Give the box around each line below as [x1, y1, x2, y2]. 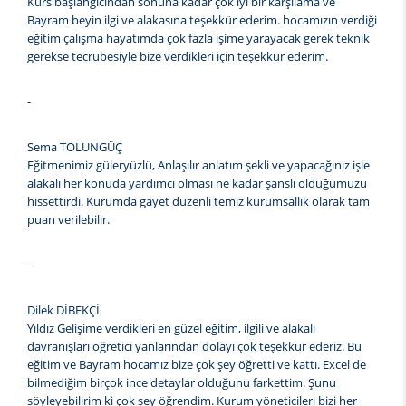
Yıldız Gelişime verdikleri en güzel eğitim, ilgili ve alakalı [27, 320, 315, 337]
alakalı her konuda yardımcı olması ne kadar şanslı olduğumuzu [27, 175, 367, 192]
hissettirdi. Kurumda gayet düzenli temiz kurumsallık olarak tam [27, 193, 370, 210]
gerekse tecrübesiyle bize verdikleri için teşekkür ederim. [27, 48, 328, 65]
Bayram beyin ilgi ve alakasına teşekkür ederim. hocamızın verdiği [27, 12, 377, 29]
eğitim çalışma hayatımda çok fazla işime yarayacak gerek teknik [27, 30, 370, 47]
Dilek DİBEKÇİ [27, 302, 100, 319]
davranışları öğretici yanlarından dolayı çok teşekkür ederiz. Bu [27, 338, 362, 355]
